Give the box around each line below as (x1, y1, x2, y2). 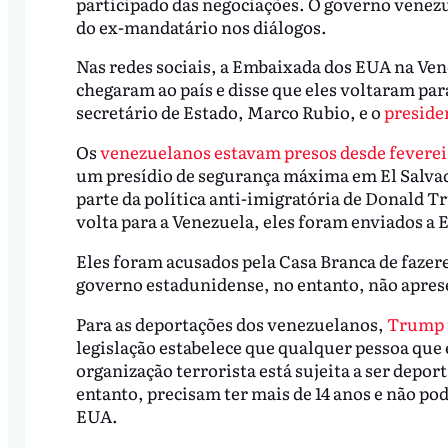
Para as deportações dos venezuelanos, (75, 311, 387, 336)
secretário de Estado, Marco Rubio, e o (75, 99, 384, 125)
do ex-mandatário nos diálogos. (75, 13, 330, 39)
